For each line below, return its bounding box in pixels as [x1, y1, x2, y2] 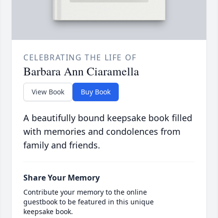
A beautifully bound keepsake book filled [23, 112, 192, 124]
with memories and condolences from [23, 126, 181, 138]
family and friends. [23, 139, 100, 151]
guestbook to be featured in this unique [23, 197, 154, 207]
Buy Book [81, 87, 110, 97]
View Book [32, 87, 64, 97]
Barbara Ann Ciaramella [23, 63, 139, 79]
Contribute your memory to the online [23, 187, 147, 197]
